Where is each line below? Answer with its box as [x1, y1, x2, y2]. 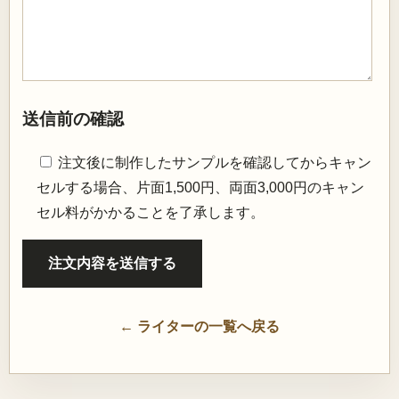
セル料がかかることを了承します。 [37, 205, 265, 221]
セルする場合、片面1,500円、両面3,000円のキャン [37, 180, 364, 196]
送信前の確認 [22, 110, 124, 129]
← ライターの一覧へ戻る [119, 319, 280, 335]
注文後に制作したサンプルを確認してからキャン [58, 155, 371, 171]
